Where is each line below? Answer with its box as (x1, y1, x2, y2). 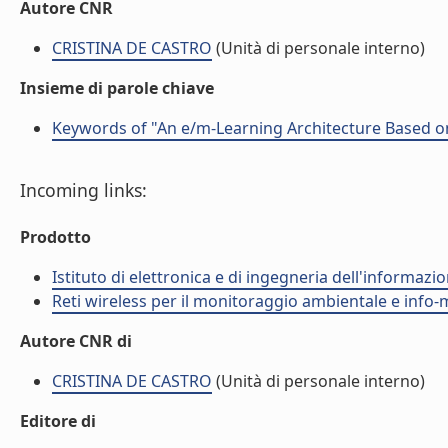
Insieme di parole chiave (20, 77, 214, 99)
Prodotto (20, 226, 91, 248)
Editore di (20, 410, 96, 432)
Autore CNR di (20, 330, 132, 352)
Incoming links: (20, 178, 147, 202)
